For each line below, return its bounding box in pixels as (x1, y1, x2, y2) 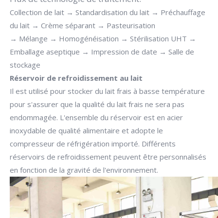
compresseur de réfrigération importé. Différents (10, 139, 176, 148)
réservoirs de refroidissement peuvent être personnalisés (10, 152, 206, 162)
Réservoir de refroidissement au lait (10, 73, 143, 83)
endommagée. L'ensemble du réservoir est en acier (10, 112, 183, 122)
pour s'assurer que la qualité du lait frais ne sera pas (10, 99, 184, 109)
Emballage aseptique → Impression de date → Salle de (10, 47, 194, 56)
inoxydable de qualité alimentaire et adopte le (10, 126, 163, 135)
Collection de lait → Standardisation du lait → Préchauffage (10, 7, 205, 17)
